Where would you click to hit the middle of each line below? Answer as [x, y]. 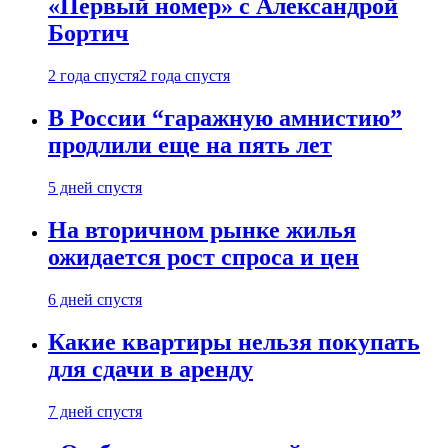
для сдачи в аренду [150, 368]
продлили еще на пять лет [190, 145]
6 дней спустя [95, 299]
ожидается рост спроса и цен [203, 256]
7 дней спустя [95, 411]
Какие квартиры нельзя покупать [234, 341]
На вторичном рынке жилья [202, 229]
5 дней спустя [95, 187]
